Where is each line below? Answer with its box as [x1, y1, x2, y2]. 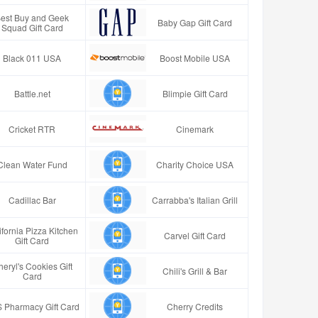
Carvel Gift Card [164, 229, 226, 241]
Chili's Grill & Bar [163, 264, 228, 277]
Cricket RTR [9, 122, 56, 135]
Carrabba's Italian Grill [152, 193, 238, 206]
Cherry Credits [167, 300, 224, 312]
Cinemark [176, 122, 214, 135]
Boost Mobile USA [160, 51, 231, 64]
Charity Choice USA [156, 158, 234, 170]
